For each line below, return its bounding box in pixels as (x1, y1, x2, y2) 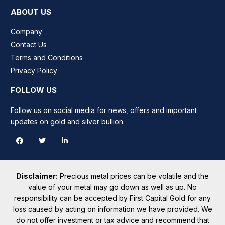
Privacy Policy (11, 66, 57, 75)
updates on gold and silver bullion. (11, 117, 125, 126)
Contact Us (11, 40, 47, 49)
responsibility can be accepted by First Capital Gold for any (14, 194, 211, 203)
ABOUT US (11, 7, 51, 17)
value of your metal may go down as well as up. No (28, 183, 197, 192)
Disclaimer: (16, 172, 58, 181)
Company (11, 27, 42, 36)
